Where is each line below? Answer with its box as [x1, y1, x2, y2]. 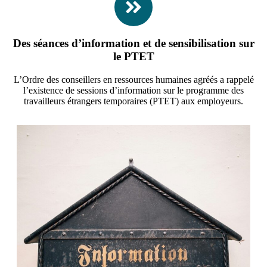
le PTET [113, 50, 154, 63]
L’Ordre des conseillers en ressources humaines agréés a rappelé [13, 74, 254, 85]
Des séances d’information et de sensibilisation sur [13, 37, 254, 50]
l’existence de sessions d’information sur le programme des [23, 85, 244, 96]
